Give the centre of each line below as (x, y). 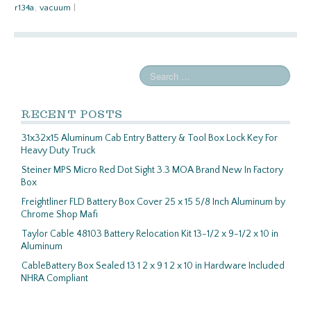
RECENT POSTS (72, 114)
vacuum (55, 8)
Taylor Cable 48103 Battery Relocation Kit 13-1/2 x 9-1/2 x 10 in (150, 234)
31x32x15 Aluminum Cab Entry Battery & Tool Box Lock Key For (150, 138)
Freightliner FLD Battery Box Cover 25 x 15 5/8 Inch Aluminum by (153, 202)
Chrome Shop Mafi (59, 215)
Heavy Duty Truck (58, 151)
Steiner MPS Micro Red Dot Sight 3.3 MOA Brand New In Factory (152, 170)
